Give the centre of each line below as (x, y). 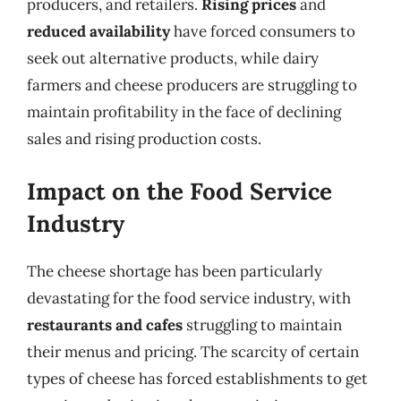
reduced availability (98, 31)
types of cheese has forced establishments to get (197, 378)
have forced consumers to (263, 31)
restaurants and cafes (105, 324)
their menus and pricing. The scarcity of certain (193, 351)
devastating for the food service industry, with (189, 298)
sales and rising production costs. (144, 139)
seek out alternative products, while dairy (173, 58)
